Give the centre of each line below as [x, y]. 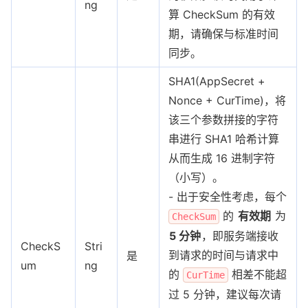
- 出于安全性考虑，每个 [228, 196]
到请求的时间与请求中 [223, 255]
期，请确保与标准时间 [223, 33]
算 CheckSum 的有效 [222, 14]
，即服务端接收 [240, 235]
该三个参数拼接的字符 [223, 119]
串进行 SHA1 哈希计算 [224, 139]
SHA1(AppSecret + [217, 81]
